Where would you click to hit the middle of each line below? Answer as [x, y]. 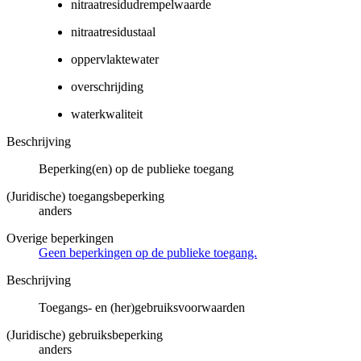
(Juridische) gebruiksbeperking [85, 334]
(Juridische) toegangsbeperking [85, 196]
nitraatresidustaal [113, 31]
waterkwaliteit [107, 114]
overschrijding [107, 86]
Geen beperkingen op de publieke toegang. [148, 252]
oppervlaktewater [115, 59]
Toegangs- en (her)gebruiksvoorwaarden [142, 307]
